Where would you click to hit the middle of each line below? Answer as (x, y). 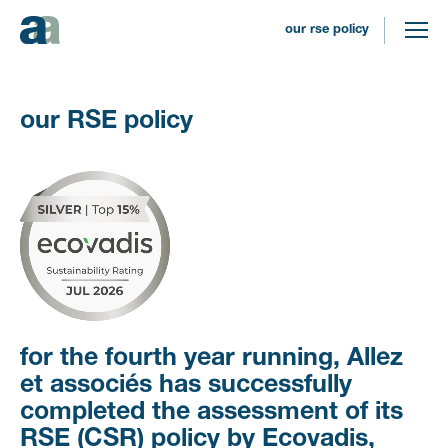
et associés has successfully (186, 385)
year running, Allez (290, 358)
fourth (141, 358)
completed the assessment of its (211, 412)
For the (66, 358)
